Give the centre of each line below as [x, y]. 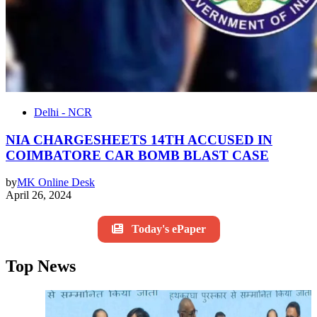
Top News [41, 266]
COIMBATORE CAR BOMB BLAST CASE [137, 155]
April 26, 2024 [39, 195]
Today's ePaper [168, 229]
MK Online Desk [56, 183]
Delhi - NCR [63, 112]
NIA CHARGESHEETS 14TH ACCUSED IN [139, 139]
